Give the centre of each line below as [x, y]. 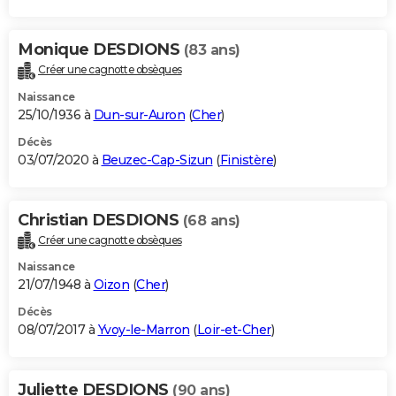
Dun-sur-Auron [139, 114]
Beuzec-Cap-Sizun [157, 160]
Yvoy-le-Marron [144, 330]
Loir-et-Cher [234, 330]
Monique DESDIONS [101, 49]
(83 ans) [212, 49]
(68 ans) [211, 220]
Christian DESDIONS [100, 220]
